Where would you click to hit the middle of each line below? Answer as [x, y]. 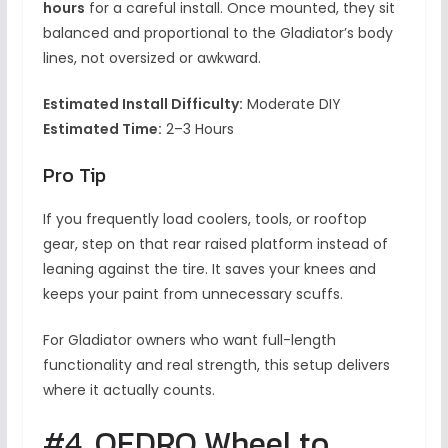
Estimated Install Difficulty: [142, 103]
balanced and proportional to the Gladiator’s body [217, 32]
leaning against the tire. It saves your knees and [209, 268]
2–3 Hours [197, 128]
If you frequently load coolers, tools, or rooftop [204, 218]
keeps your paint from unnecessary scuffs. [192, 293]
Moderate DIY [291, 103]
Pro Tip [74, 174]
